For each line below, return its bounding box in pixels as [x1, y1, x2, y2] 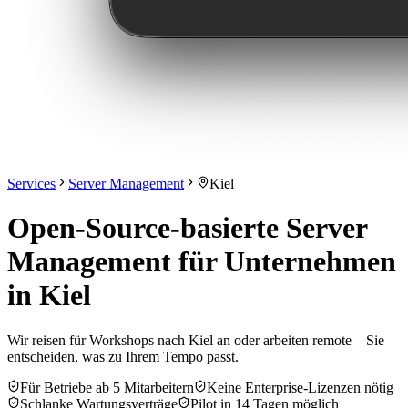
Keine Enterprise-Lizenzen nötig [207, 379, 393, 395]
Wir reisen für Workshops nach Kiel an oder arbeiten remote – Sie [7, 331, 384, 348]
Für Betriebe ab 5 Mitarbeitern [20, 379, 194, 395]
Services [7, 176, 56, 191]
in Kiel [7, 279, 91, 312]
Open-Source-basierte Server [7, 211, 367, 245]
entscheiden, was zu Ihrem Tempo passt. [7, 348, 239, 364]
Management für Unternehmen [7, 245, 396, 279]
